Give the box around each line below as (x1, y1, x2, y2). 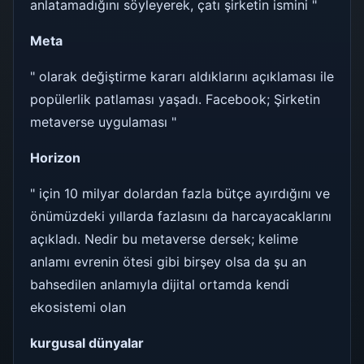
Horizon (30, 149, 80, 167)
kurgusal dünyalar (30, 335, 144, 352)
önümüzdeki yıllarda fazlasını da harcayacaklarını (30, 208, 331, 225)
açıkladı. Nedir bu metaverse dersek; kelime (30, 231, 298, 248)
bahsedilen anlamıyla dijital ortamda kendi (30, 276, 289, 293)
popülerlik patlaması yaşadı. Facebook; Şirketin (30, 91, 320, 108)
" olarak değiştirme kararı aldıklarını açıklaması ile (30, 68, 334, 85)
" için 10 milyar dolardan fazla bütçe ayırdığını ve (30, 185, 330, 202)
